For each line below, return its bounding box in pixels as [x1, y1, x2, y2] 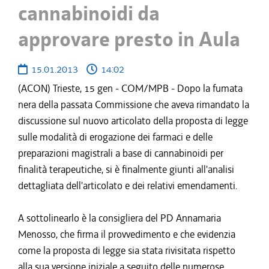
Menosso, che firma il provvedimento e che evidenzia [18, 228, 235, 241]
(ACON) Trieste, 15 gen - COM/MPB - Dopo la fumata [18, 82, 243, 95]
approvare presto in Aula [18, 26, 240, 53]
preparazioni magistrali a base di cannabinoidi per [18, 147, 223, 160]
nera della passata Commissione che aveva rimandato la [18, 98, 249, 111]
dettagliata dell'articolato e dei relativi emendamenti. [18, 179, 237, 192]
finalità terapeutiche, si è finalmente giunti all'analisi [18, 163, 234, 176]
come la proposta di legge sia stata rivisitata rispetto [18, 244, 235, 257]
